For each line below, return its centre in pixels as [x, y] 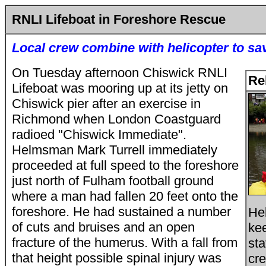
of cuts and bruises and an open [103, 227]
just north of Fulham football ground [113, 181]
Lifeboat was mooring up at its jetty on [120, 88]
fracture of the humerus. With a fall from [125, 243]
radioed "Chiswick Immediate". [99, 134]
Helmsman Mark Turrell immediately [115, 150]
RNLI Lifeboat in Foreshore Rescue [119, 19]
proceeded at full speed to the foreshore [125, 165]
